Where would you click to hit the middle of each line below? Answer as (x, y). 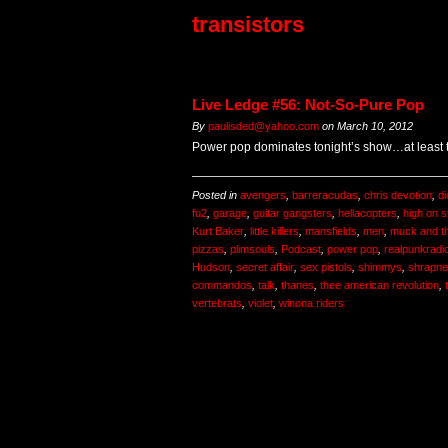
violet (260, 303)
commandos (222, 285)
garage (230, 213)
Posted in (216, 195)
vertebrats (217, 303)
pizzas (208, 249)
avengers (263, 195)
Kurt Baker (218, 231)
